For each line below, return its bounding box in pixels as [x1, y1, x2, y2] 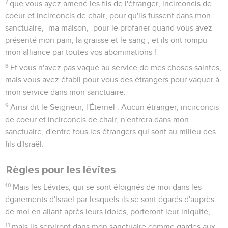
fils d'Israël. [5, 139, 44, 148]
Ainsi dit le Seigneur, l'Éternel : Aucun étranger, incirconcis [10, 103, 219, 111]
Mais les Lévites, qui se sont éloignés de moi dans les [13, 183, 202, 191]
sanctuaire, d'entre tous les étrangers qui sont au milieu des [5, 127, 216, 136]
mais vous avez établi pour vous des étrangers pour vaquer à [5, 75, 219, 84]
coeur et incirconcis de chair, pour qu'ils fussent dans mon [5, 11, 211, 20]
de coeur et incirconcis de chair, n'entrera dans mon [5, 115, 189, 124]
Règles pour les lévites [6, 164, 116, 176]
